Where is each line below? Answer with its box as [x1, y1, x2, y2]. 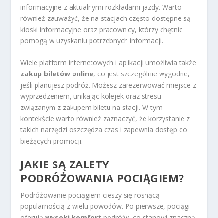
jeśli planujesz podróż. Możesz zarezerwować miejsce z [20, 80, 197, 90]
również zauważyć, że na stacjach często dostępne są [20, 13, 191, 23]
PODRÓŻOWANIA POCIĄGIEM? [20, 170, 184, 185]
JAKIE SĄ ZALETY [20, 157, 109, 172]
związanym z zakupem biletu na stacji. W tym [20, 102, 163, 112]
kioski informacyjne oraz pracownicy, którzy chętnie [20, 24, 183, 34]
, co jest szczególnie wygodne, [93, 69, 190, 78]
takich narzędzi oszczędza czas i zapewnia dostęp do [20, 125, 188, 134]
